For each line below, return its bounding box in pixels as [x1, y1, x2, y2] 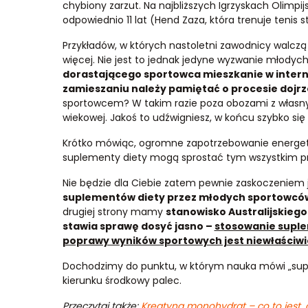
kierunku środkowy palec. [62, 274, 181, 287]
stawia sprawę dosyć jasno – [62, 219, 214, 233]
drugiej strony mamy [62, 205, 166, 219]
